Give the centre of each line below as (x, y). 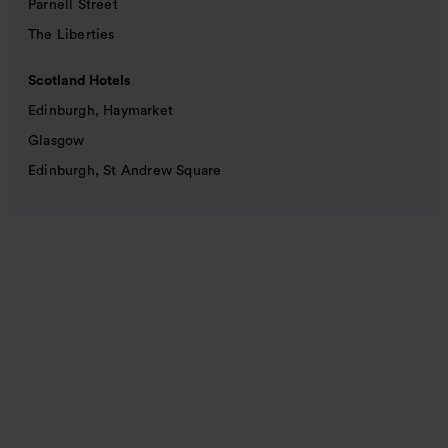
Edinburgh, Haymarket (100, 111)
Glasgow (56, 141)
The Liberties (71, 35)
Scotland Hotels (79, 81)
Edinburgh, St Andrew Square (125, 171)
